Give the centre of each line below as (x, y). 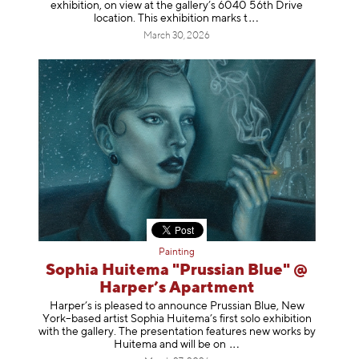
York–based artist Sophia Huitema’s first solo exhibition (177, 319)
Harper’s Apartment (177, 288)
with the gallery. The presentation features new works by (177, 331)
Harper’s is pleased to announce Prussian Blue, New (177, 306)
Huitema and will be (162, 344)
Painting (177, 253)
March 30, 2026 (177, 36)
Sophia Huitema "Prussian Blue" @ (177, 271)
